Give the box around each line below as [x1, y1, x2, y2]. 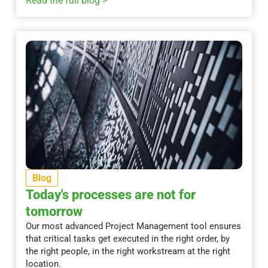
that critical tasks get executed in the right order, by [25, 233, 230, 245]
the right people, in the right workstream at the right [25, 246, 230, 257]
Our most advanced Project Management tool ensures [25, 221, 241, 232]
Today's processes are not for [25, 187, 196, 203]
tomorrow [25, 204, 83, 220]
